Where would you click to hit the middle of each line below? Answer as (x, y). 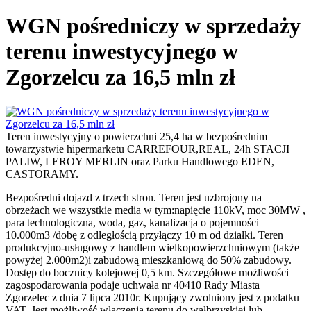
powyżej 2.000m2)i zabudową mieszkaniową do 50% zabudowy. (149, 260)
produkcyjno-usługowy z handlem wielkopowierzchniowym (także (152, 247)
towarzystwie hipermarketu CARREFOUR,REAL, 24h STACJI (148, 149)
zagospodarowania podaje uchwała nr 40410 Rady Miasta (133, 285)
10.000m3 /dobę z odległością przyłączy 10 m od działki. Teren (144, 235)
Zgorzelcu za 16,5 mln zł (120, 77)
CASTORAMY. (42, 174)
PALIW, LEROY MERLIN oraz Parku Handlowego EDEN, (140, 161)
